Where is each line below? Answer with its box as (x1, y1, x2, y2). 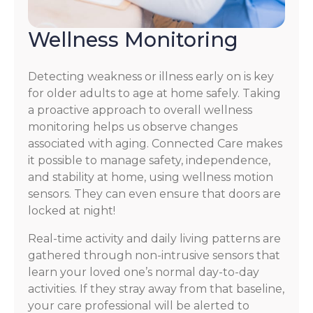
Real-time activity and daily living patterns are (28, 231, 281, 245)
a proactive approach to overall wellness (28, 103, 252, 117)
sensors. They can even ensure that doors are (28, 187, 281, 201)
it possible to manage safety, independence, (28, 153, 270, 167)
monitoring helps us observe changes (28, 119, 238, 133)
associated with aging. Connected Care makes (28, 136, 282, 150)
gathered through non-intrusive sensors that (28, 248, 280, 262)
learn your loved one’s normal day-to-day (28, 265, 259, 279)
